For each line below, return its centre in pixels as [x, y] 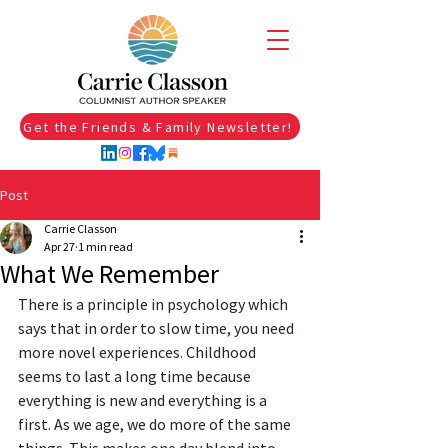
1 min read [105, 246]
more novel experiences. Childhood [138, 352]
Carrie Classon [80, 228]
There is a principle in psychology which [154, 304]
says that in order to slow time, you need [157, 328]
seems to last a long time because [136, 376]
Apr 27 [59, 246]
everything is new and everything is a [144, 400]
